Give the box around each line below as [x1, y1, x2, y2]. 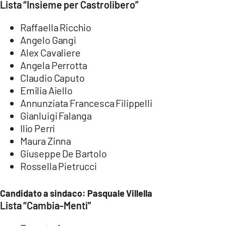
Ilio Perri [20, 122, 55, 134]
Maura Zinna [20, 134, 72, 147]
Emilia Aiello [20, 84, 73, 96]
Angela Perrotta [20, 59, 87, 71]
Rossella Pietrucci [20, 159, 97, 172]
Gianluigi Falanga [20, 109, 92, 122]
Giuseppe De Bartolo [20, 147, 107, 159]
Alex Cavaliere [20, 46, 81, 59]
